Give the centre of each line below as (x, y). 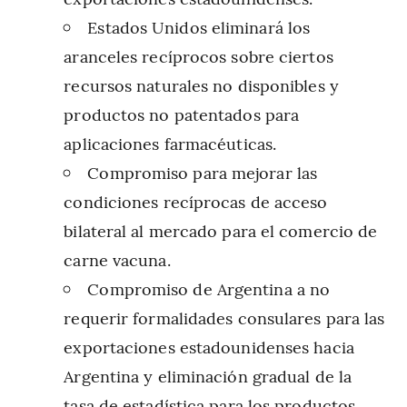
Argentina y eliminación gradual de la (208, 375)
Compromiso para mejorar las (203, 172)
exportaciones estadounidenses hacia (209, 346)
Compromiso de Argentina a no (209, 288)
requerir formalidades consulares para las (224, 317)
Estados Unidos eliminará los (199, 26)
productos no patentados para (182, 114)
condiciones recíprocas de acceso (196, 201)
